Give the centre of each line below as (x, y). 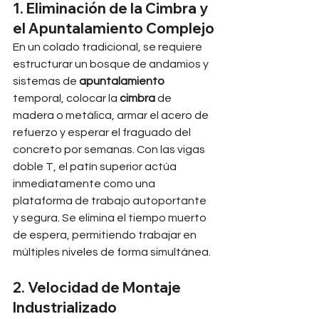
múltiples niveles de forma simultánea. (112, 252)
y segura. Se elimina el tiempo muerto (111, 218)
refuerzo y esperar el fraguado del (103, 132)
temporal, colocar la (66, 98)
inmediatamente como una (85, 184)
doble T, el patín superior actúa (96, 167)
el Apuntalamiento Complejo (114, 28)
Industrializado (65, 307)
